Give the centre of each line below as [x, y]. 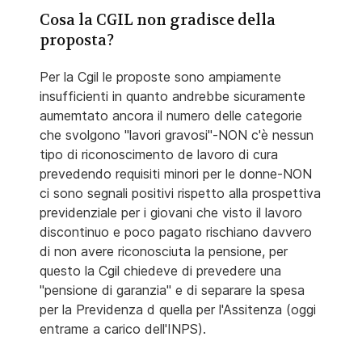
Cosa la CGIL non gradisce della [158, 21]
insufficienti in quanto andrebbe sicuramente [173, 97]
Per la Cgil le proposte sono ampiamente [160, 77]
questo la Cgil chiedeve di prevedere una [160, 271]
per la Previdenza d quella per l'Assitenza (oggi [178, 310]
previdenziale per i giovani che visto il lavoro [171, 213]
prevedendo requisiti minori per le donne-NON [176, 174]
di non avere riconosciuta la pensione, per [164, 252]
